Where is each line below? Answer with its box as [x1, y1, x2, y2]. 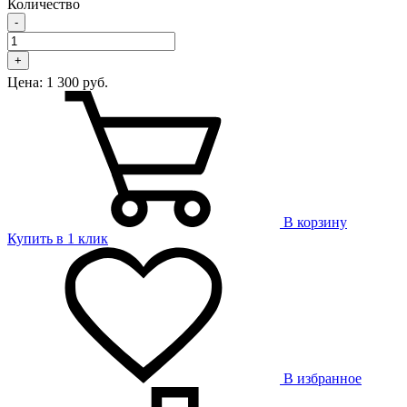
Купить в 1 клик [7, 231, 108, 247]
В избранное [283, 371, 362, 387]
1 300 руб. [46, 74, 108, 91]
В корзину [283, 214, 347, 231]
